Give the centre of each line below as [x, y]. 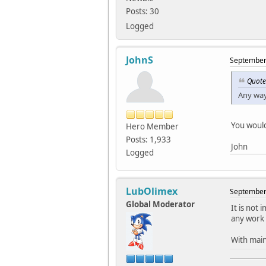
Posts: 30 [142, 12]
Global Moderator [160, 205]
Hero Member [152, 127]
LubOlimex [152, 191]
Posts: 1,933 [148, 140]
